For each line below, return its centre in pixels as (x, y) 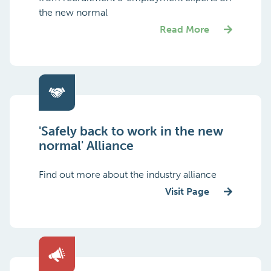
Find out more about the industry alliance (128, 175)
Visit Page (187, 191)
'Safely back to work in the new (131, 131)
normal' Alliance (86, 145)
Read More (184, 29)
